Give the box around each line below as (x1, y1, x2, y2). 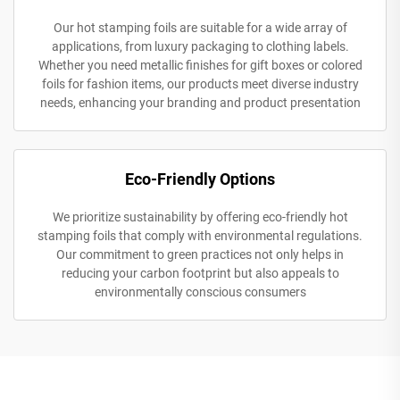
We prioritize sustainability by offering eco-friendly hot (52, 209, 348, 224)
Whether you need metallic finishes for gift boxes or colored (37, 57, 362, 72)
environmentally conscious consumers (94, 284, 306, 299)
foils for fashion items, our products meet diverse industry (41, 76, 359, 91)
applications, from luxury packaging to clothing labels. (51, 38, 349, 54)
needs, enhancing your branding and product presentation (39, 95, 361, 110)
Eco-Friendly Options (125, 169, 275, 188)
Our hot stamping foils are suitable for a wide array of (53, 20, 347, 35)
